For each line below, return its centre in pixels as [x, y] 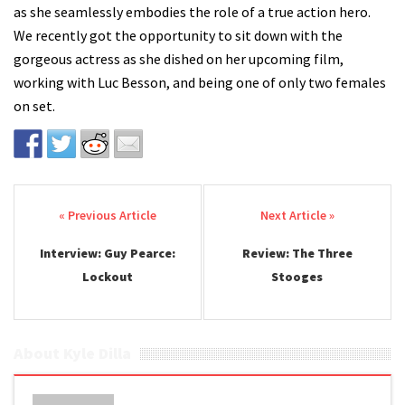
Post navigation [102, 217]
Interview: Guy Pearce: [108, 253]
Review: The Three [297, 253]
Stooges [297, 277]
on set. [34, 106]
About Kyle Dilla [72, 353]
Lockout [108, 277]
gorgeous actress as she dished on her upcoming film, [179, 59]
